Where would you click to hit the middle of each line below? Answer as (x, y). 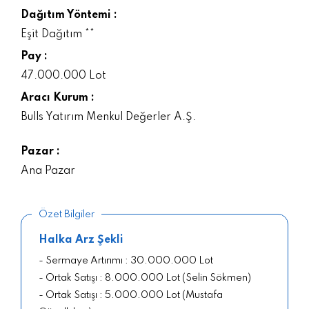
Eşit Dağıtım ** (58, 34)
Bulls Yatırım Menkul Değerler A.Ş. (108, 117)
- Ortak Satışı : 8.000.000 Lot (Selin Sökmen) (145, 278)
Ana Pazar (48, 171)
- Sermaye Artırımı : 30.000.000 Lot (126, 260)
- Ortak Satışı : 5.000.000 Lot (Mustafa (131, 295)
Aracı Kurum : (58, 98)
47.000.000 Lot (63, 76)
